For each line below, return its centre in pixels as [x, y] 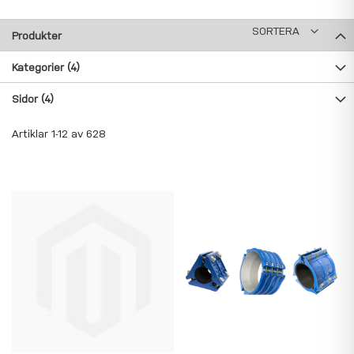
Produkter [37, 36]
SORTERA [276, 31]
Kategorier [40, 68]
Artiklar [32, 134]
